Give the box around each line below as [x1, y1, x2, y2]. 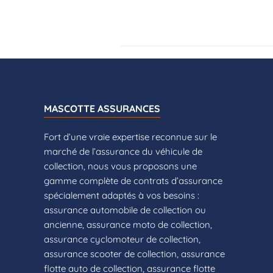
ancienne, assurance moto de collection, [44, 218, 212, 230]
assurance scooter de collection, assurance [44, 247, 225, 260]
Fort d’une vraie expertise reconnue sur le [44, 130, 217, 143]
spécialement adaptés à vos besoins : [44, 189, 199, 201]
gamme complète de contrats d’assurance [44, 174, 222, 186]
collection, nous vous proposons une [44, 160, 197, 172]
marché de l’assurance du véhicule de [44, 145, 202, 157]
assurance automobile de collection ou [44, 204, 206, 216]
